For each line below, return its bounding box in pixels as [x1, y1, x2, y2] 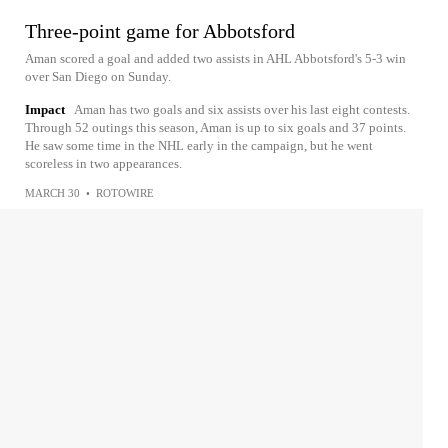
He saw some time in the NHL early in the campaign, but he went [25, 138, 373, 153]
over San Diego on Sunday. [25, 69, 171, 84]
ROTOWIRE [96, 187, 154, 199]
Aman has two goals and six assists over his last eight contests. [74, 102, 410, 117]
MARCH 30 [25, 187, 80, 199]
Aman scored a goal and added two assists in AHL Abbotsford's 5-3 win [25, 51, 406, 66]
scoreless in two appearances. [25, 156, 182, 171]
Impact [25, 102, 65, 117]
